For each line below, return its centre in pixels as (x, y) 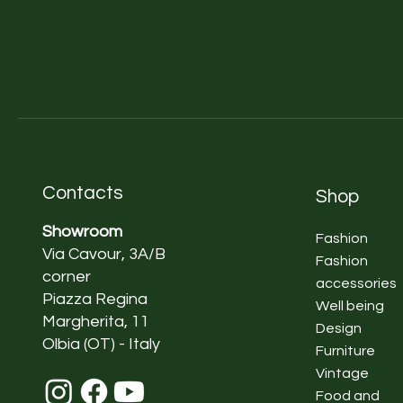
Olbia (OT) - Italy (102, 344)
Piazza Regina (95, 299)
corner (67, 276)
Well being (350, 305)
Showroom (83, 231)
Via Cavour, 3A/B (104, 254)
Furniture (346, 350)
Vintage (343, 373)
